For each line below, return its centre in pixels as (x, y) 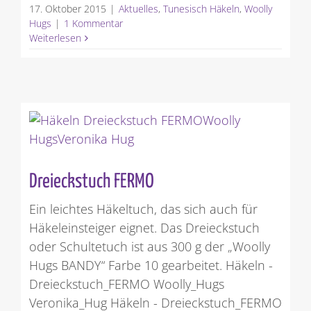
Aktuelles (138, 9)
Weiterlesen (55, 38)
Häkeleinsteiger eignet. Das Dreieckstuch (144, 228)
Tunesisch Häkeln (201, 9)
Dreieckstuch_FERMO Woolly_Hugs (126, 284)
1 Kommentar (93, 24)
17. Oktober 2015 (67, 9)
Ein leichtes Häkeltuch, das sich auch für (143, 209)
